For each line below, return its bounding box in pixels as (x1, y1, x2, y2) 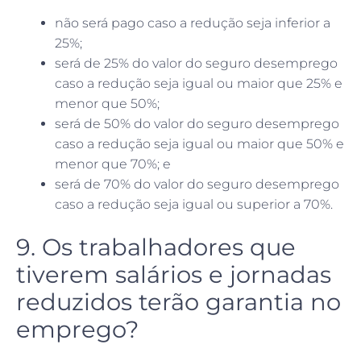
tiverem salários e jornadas (16, 259, 331, 288)
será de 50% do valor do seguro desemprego (55, 115, 339, 131)
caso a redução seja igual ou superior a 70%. (55, 196, 333, 212)
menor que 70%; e (55, 156, 171, 172)
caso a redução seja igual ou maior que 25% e (55, 75, 342, 91)
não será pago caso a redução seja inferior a (55, 15, 330, 31)
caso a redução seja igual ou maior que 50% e (55, 135, 344, 151)
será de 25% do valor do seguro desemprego (55, 55, 338, 71)
